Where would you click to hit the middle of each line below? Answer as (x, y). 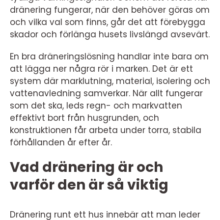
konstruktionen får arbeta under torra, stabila (106, 130)
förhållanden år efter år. (61, 142)
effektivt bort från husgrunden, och (84, 118)
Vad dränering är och (86, 167)
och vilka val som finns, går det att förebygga (108, 22)
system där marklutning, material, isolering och (110, 81)
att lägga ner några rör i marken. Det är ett (101, 69)
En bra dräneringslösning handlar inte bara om (109, 56)
